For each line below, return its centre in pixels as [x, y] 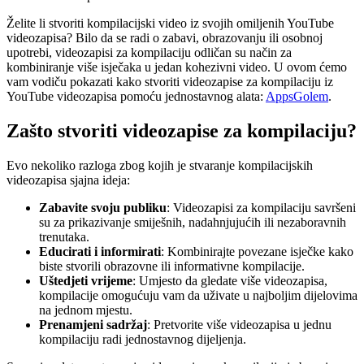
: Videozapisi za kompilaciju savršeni [261, 207]
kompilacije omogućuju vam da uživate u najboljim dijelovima [198, 295]
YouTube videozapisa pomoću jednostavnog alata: [136, 96]
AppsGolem [297, 96]
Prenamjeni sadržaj [93, 324]
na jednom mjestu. [86, 310]
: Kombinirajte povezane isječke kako [257, 251]
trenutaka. [64, 236]
